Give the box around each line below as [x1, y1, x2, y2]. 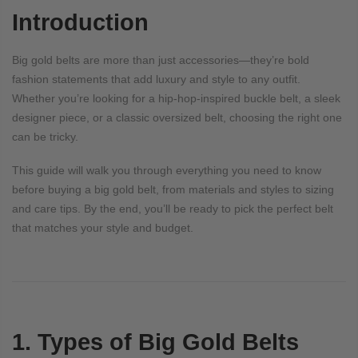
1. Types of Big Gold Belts [12, 329, 299, 356]
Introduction [12, 9, 149, 35]
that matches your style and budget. [12, 221, 193, 235]
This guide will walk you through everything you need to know [12, 164, 321, 177]
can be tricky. [12, 130, 78, 144]
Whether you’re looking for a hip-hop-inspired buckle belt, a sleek [12, 92, 340, 105]
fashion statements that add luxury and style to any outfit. [12, 73, 300, 86]
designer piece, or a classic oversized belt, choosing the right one [12, 111, 342, 125]
